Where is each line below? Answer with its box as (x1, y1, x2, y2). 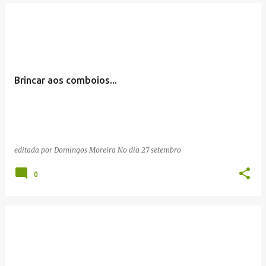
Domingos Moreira (54, 145, 116, 154)
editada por (14, 145, 54, 154)
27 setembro (141, 145, 181, 154)
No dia (118, 145, 141, 154)
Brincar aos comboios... (14, 74, 117, 85)
